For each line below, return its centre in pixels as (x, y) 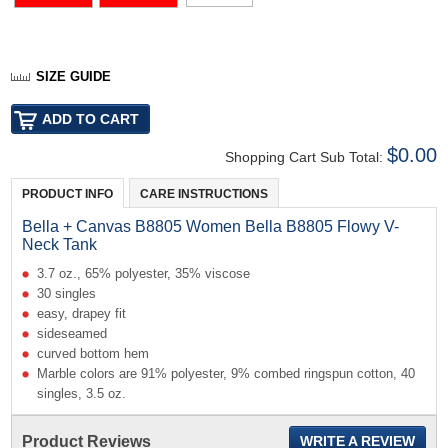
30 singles (67, 293)
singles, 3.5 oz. (82, 393)
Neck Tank (60, 244)
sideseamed (72, 333)
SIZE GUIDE (74, 76)
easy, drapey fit (82, 313)
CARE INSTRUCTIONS (204, 193)
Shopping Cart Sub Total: (305, 156)
